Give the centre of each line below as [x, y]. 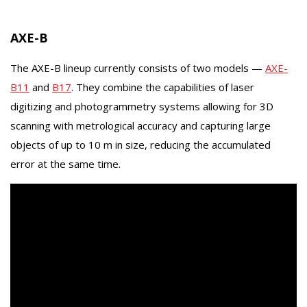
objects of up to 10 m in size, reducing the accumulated [140, 144]
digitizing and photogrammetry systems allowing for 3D [142, 106]
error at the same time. [65, 163]
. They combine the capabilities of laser [163, 87]
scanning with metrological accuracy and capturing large [140, 125]
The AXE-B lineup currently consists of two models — [138, 67]
